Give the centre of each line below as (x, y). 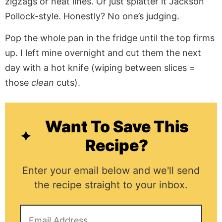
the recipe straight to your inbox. (111, 185)
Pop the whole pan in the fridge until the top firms (110, 38)
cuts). (67, 83)
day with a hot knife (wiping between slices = (100, 68)
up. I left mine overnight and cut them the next (103, 53)
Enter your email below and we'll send (111, 171)
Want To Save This (117, 127)
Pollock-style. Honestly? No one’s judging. (92, 16)
